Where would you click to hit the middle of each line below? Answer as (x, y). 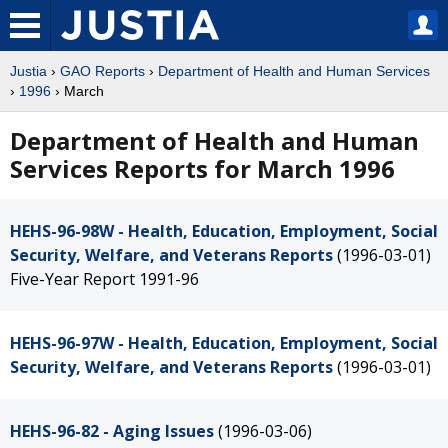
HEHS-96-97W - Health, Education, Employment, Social (224, 343)
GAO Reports (102, 71)
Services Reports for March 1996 (202, 168)
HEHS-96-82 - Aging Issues (112, 431)
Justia (28, 71)
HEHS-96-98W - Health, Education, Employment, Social (224, 231)
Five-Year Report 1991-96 (104, 279)
